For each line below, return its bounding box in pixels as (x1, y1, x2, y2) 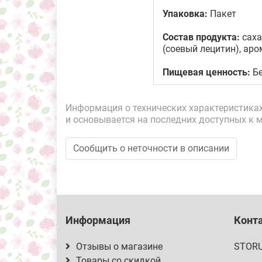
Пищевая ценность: (163, 67, 250, 78)
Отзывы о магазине (76, 241, 163, 252)
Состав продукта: (163, 32, 240, 43)
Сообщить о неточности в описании (73, 143, 229, 154)
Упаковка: (163, 8, 208, 19)
